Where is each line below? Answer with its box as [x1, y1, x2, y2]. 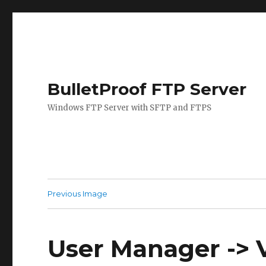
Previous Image [47, 189, 108, 198]
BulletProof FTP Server [47, 79, 247, 99]
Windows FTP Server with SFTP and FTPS [47, 103, 212, 113]
